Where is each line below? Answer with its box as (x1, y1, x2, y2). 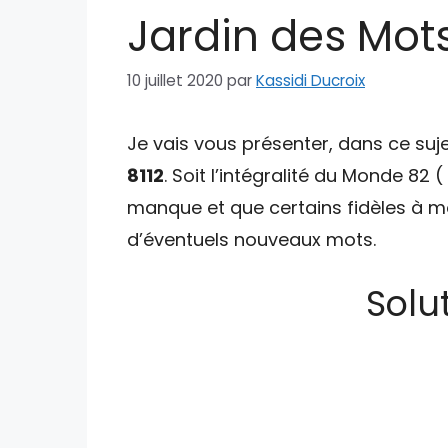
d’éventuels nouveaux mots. (127, 226, 376, 252)
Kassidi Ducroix (256, 69, 365, 91)
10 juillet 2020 (127, 69, 223, 91)
